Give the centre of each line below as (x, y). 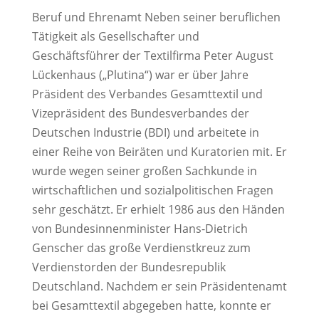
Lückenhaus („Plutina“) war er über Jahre (140, 74)
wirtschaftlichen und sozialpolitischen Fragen (152, 190)
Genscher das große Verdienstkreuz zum (141, 247)
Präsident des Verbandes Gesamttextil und (147, 94)
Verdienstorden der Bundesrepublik (129, 267)
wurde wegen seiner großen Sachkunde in (144, 171)
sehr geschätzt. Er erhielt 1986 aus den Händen (158, 209)
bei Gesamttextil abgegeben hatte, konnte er (151, 305)
